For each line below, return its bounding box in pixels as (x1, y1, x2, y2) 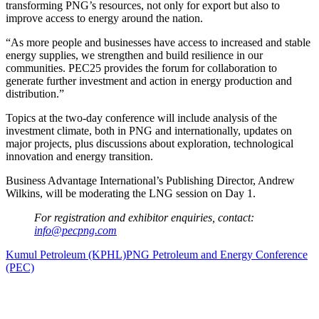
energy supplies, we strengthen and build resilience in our (6, 48, 263, 61)
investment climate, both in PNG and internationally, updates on (6, 124, 292, 137)
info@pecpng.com (34, 224, 117, 236)
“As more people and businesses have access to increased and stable (6, 36, 310, 48)
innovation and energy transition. (6, 150, 153, 162)
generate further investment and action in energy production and (6, 74, 292, 87)
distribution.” (6, 87, 64, 100)
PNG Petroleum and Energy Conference (126, 248, 308, 261)
